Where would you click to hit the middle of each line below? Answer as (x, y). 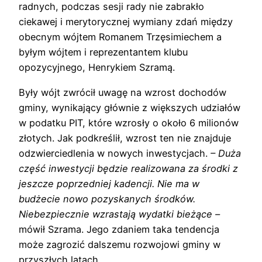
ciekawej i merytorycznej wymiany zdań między (126, 22)
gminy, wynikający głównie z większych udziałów (130, 107)
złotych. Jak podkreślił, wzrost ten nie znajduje (125, 138)
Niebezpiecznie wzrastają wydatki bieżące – (119, 214)
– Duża (224, 153)
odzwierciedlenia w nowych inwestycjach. (113, 153)
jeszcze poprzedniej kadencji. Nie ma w (109, 183)
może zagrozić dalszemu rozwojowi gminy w (120, 244)
